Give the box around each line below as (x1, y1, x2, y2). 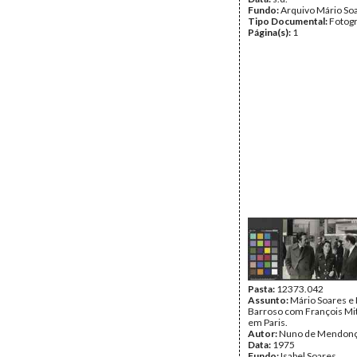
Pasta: (248, 283, 277, 295)
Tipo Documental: (248, 15, 329, 27)
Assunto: (248, 294, 290, 306)
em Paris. (248, 316, 288, 328)
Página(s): (248, 26, 292, 38)
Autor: (248, 328, 279, 339)
